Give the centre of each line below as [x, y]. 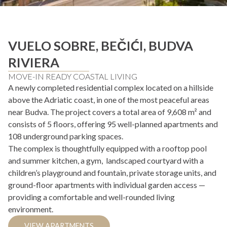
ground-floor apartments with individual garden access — [107, 184]
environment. [31, 209]
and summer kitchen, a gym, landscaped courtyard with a [106, 160]
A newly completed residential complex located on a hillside [111, 87]
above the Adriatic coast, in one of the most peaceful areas [109, 99]
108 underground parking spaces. [66, 136]
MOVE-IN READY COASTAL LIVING [73, 76]
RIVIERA [34, 62]
